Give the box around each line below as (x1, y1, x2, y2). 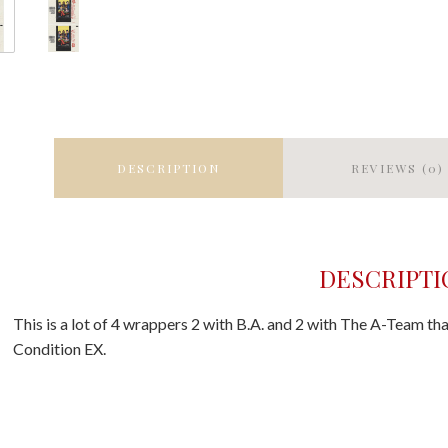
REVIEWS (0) (351, 160, 444, 177)
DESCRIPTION (116, 160, 220, 177)
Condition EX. (12, 339, 106, 359)
